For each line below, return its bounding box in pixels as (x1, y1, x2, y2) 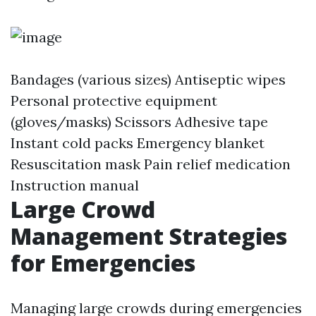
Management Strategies (11, 221, 287, 251)
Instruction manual (11, 176, 139, 194)
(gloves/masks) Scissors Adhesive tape (11, 113, 268, 130)
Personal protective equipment (11, 92, 217, 109)
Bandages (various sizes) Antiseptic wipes (11, 71, 286, 88)
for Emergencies (11, 248, 195, 278)
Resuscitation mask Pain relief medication (11, 155, 291, 173)
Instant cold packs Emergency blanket (11, 134, 265, 152)
